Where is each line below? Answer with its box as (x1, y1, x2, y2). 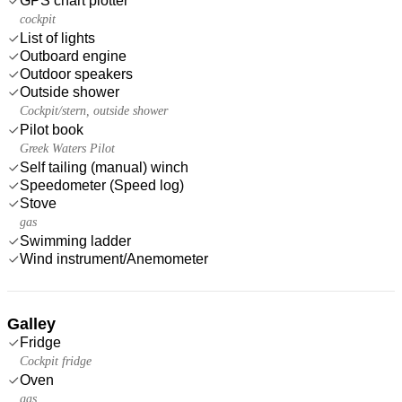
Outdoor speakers (20, 66, 133, 82)
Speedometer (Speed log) (20, 177, 184, 193)
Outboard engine (20, 48, 127, 64)
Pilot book (20, 121, 83, 137)
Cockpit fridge (20, 354, 92, 368)
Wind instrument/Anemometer (20, 250, 208, 267)
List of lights (20, 30, 95, 46)
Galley (7, 314, 56, 333)
